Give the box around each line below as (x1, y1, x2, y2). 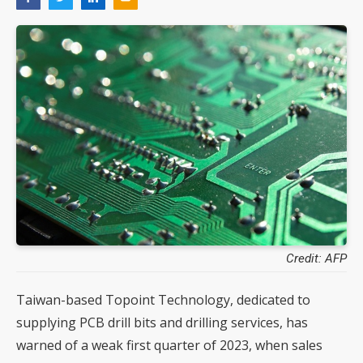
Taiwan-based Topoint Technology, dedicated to (16, 291, 310, 309)
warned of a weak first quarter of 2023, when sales (16, 336, 322, 354)
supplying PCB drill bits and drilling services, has (16, 314, 308, 331)
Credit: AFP (286, 251, 347, 266)
